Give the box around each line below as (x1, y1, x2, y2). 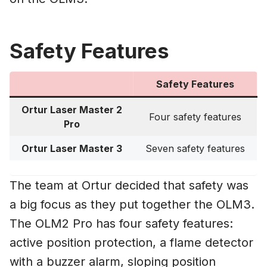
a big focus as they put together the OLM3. (10, 197, 254, 212)
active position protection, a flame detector (10, 235, 253, 250)
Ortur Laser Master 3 (21, 142, 122, 155)
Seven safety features (145, 142, 245, 155)
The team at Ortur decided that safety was (10, 178, 249, 193)
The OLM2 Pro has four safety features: (10, 216, 233, 231)
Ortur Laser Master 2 (21, 104, 122, 116)
